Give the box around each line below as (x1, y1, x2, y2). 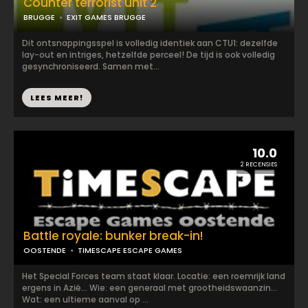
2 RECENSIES (241, 160, 277, 168)
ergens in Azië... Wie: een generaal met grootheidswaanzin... (22, 282, 277, 294)
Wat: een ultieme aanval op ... (22, 294, 148, 305)
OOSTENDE (23, 245, 66, 256)
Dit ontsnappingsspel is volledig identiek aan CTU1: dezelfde (22, 37, 278, 49)
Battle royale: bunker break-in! (23, 228, 203, 244)
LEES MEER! (30, 92, 83, 103)
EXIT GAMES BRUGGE (67, 12, 146, 23)
